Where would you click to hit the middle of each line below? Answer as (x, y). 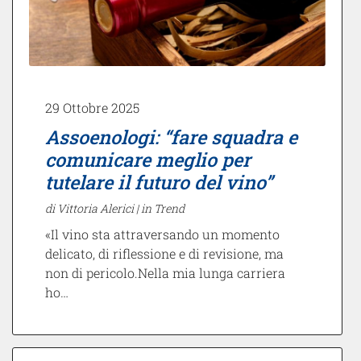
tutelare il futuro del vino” (159, 182)
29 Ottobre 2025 (92, 108)
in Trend (163, 209)
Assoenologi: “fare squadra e (171, 137)
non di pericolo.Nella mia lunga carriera (165, 273)
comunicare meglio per (148, 160)
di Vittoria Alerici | (93, 209)
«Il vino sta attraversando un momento (162, 234)
